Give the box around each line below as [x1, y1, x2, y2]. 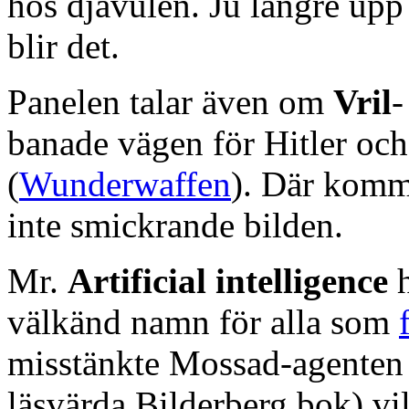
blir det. [7, 26, 120, 66]
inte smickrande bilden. [7, 204, 343, 245]
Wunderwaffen [19, 163, 231, 204]
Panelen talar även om [7, 81, 333, 121]
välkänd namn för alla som [7, 301, 399, 341]
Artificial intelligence [68, 260, 397, 300]
